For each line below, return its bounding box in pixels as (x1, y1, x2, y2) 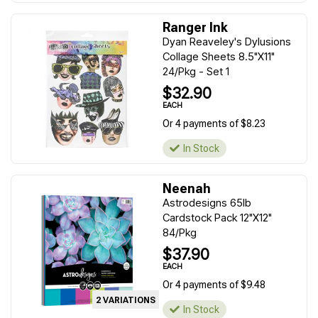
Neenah (163, 181, 211, 196)
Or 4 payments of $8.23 (163, 118, 265, 129)
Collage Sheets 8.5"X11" (163, 50, 275, 63)
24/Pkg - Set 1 (163, 65, 229, 78)
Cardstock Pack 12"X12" (163, 211, 272, 224)
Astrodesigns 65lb (163, 196, 251, 209)
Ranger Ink (163, 20, 228, 35)
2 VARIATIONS (96, 295, 155, 305)
